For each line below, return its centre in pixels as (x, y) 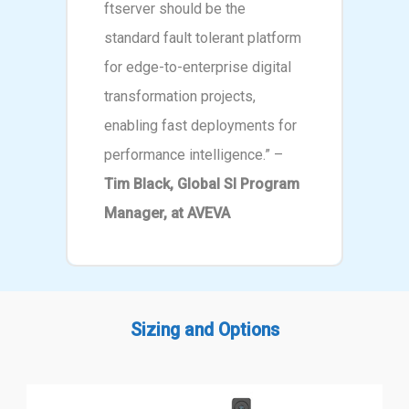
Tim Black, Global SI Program (202, 184)
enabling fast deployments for (201, 125)
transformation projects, (180, 96)
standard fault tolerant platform (203, 37)
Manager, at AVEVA (168, 213)
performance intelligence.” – (194, 154)
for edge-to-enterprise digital (198, 67)
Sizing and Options (204, 330)
